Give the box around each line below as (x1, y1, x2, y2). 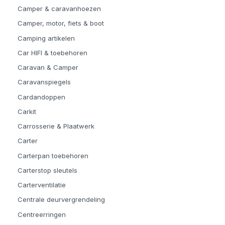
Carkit (18, 107, 36, 116)
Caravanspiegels (18, 78, 71, 86)
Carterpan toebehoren (18, 151, 88, 160)
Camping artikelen (18, 34, 75, 42)
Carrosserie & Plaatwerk (18, 122, 94, 131)
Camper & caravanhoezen (18, 5, 101, 13)
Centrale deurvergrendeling (18, 195, 105, 204)
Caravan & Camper (18, 63, 78, 72)
